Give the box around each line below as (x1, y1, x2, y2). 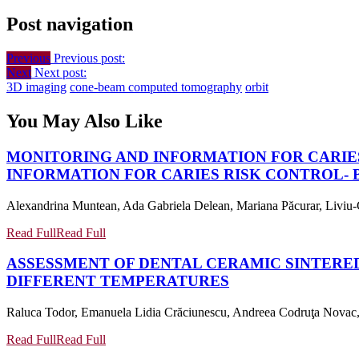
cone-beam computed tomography (70, 79, 242, 94)
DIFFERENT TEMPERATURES (6, 272, 229, 290)
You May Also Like (6, 110, 163, 131)
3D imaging (6, 79, 67, 94)
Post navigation (6, 14, 133, 35)
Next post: (34, 65, 87, 79)
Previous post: (54, 50, 125, 65)
